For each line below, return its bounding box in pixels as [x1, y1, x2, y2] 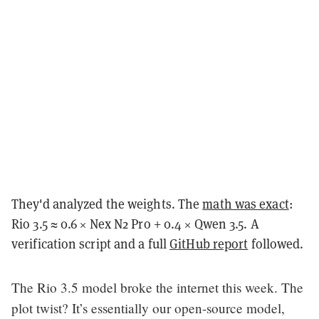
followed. [248, 235, 304, 252]
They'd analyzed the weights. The [11, 195, 203, 212]
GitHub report [169, 235, 249, 252]
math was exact [202, 195, 289, 212]
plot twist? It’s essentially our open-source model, [11, 298, 285, 317]
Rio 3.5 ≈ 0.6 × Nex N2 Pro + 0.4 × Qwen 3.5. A [11, 215, 259, 232]
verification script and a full [11, 235, 170, 252]
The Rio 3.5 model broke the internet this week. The [11, 278, 303, 296]
